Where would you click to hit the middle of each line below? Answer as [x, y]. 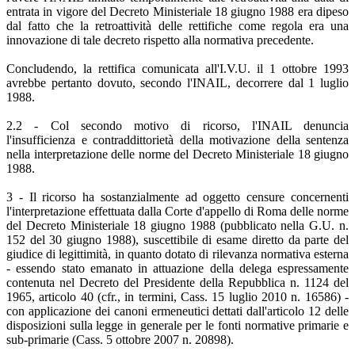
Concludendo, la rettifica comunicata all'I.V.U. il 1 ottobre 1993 [177, 68]
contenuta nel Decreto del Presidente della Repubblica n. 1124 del [177, 282]
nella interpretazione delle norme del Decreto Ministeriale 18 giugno [177, 154]
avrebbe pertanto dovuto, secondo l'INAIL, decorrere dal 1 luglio [177, 82]
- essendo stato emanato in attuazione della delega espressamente [177, 268]
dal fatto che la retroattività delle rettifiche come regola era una [177, 25]
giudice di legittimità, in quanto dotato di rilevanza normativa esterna [177, 254]
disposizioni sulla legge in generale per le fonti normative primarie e [177, 325]
